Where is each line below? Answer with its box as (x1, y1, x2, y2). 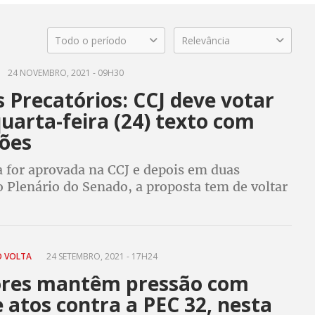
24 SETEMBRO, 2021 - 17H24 (44, 250, 157, 262)
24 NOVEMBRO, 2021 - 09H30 (5, 67, 124, 79)
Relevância (181, 34, 231, 47)
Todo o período (55, 34, 127, 47)
